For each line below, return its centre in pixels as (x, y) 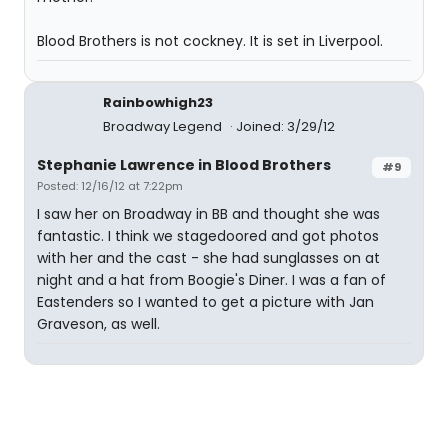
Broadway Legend (164, 126)
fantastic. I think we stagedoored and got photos (208, 236)
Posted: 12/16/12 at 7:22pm (110, 186)
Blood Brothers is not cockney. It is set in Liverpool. (210, 41)
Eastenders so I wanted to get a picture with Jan (205, 302)
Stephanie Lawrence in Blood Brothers (184, 165)
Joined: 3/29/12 (285, 126)
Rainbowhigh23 (158, 102)
